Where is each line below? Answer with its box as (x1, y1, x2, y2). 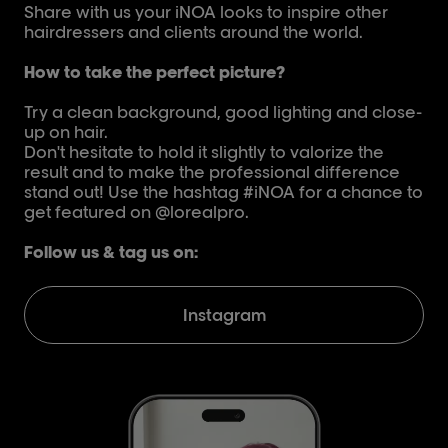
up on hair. (24, 122, 108, 143)
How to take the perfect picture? (24, 62, 285, 83)
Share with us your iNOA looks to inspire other (24, 2, 388, 23)
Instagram (182, 305, 266, 326)
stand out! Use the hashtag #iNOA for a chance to (24, 182, 423, 203)
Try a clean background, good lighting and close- (24, 102, 422, 123)
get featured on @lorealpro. (24, 202, 249, 223)
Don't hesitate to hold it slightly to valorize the (24, 142, 384, 163)
